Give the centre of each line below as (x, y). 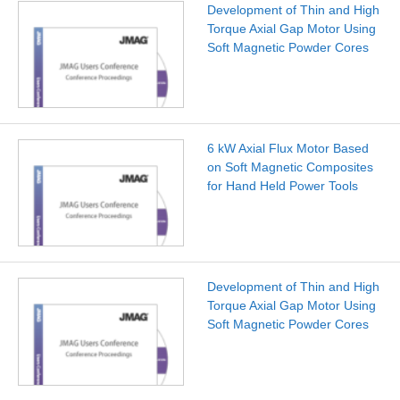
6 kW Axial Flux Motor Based (287, 148)
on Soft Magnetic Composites (290, 167)
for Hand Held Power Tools (282, 185)
